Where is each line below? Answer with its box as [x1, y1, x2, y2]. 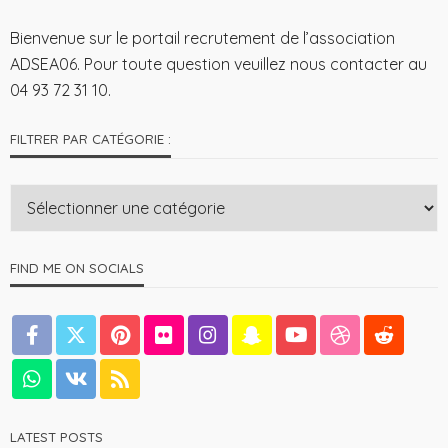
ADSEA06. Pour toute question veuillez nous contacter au [10, 54, 427, 75]
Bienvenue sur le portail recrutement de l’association [10, 28, 395, 49]
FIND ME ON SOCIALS [10, 260, 144, 277]
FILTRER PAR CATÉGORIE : [10, 131, 171, 148]
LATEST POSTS [10, 429, 103, 446]
